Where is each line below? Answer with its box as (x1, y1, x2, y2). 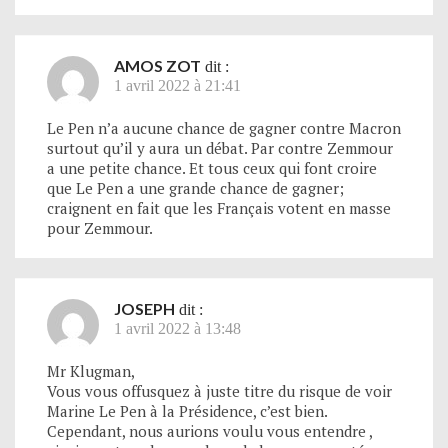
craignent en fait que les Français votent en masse (47, 197, 391, 218)
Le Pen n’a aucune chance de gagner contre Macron (47, 117, 401, 138)
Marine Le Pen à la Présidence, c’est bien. (47, 400, 327, 421)
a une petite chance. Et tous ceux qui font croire (47, 157, 377, 178)
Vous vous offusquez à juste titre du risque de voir (47, 380, 392, 401)
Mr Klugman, (47, 360, 135, 381)
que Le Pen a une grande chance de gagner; (47, 177, 344, 198)
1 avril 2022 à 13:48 (114, 319, 241, 337)
